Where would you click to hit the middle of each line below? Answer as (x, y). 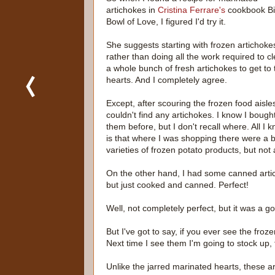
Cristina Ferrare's (192, 10)
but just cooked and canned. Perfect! (177, 185)
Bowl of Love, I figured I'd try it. (166, 22)
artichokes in (132, 10)
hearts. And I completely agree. (167, 80)
